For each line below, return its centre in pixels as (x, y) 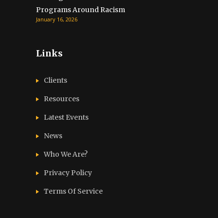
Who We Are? (66, 154)
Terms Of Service (73, 191)
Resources (62, 99)
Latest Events (66, 118)
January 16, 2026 (57, 19)
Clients (55, 81)
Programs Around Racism (81, 10)
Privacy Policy (68, 173)
